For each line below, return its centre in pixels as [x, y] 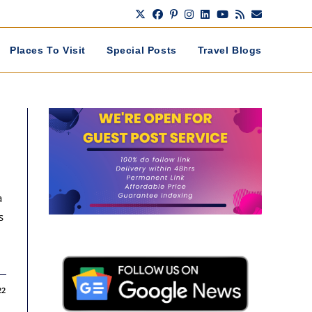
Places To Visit [47, 50]
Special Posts [141, 50]
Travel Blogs [229, 50]
